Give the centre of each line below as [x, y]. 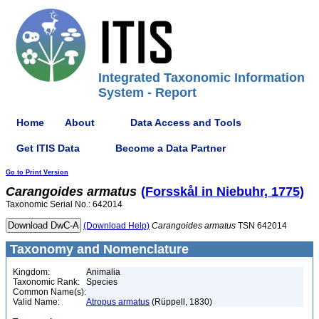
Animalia [103, 272]
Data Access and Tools [186, 122]
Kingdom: [31, 272]
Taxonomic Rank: [46, 282]
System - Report [147, 93]
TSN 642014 [261, 226]
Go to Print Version [37, 172]
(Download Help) [116, 226]
